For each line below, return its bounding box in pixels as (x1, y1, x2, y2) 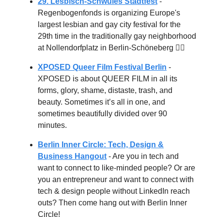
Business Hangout (38, 152, 107, 160)
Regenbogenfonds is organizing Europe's (38, 8, 180, 17)
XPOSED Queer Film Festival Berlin (38, 62, 167, 71)
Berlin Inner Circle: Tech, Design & (38, 140, 164, 149)
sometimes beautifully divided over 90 (38, 109, 167, 118)
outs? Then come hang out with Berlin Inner (38, 198, 187, 207)
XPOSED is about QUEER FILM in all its (38, 74, 177, 83)
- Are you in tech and (107, 152, 179, 160)
